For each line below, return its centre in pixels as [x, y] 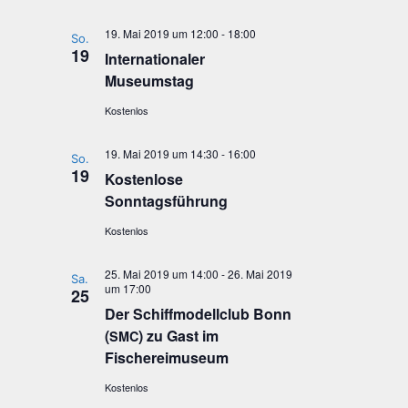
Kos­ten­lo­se [143, 179]
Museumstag [149, 81]
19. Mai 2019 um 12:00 [161, 33]
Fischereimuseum [166, 357]
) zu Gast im [178, 336]
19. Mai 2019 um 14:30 [161, 153]
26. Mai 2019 [260, 274]
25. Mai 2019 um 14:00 [161, 274]
